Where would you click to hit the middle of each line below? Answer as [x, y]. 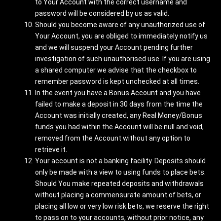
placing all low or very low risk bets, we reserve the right [122, 206]
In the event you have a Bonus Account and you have [118, 93]
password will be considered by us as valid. [102, 13]
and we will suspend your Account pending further [114, 47]
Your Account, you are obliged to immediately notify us [121, 36]
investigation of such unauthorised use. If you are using [123, 59]
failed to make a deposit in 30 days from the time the [119, 104]
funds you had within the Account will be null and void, [119, 127]
